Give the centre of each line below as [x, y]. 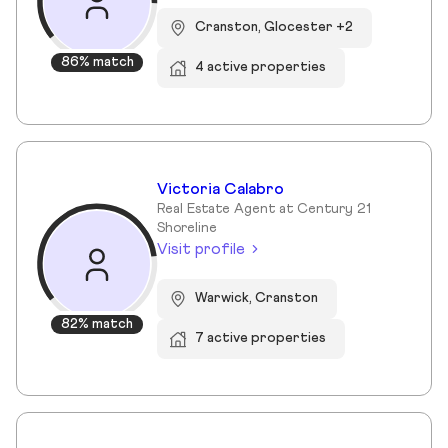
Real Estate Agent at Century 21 [264, 208]
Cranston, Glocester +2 [274, 27]
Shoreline [187, 227]
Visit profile [201, 248]
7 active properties [261, 338]
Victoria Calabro [220, 188]
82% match [97, 324]
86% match [97, 62]
